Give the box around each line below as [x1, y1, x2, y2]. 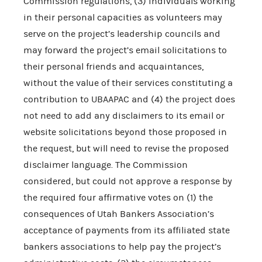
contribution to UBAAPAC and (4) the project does [23, 94, 235, 105]
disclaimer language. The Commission [23, 159, 188, 170]
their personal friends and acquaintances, [23, 61, 204, 72]
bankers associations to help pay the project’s [23, 241, 221, 252]
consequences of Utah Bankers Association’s [23, 208, 214, 219]
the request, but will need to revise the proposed [23, 143, 229, 154]
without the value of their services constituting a [23, 77, 233, 88]
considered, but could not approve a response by [23, 175, 232, 187]
